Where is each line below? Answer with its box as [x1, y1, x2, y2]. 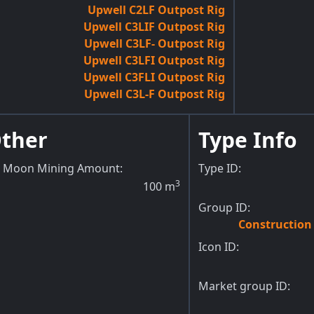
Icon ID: [198, 238, 239, 254]
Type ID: [198, 160, 241, 176]
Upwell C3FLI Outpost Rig [83, 69, 225, 85]
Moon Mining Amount [3, 160, 120, 176]
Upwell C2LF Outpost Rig [88, 1, 225, 18]
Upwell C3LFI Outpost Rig [83, 52, 225, 68]
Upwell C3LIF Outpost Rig [83, 18, 225, 34]
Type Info [198, 125, 297, 154]
